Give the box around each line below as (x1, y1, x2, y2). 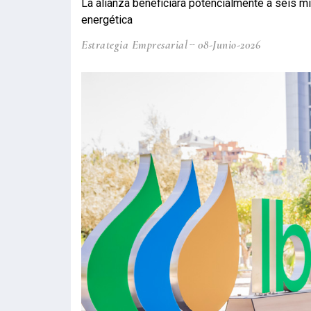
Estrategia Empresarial (81, 37, 187, 53)
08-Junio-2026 (197, 37, 260, 53)
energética (81, 13, 133, 27)
